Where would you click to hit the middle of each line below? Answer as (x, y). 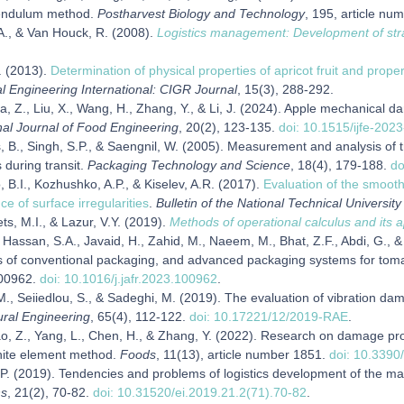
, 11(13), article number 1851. (243, 354)
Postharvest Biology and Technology (201, 14)
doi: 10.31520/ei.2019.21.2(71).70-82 (200, 392)
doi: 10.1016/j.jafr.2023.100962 (129, 279)
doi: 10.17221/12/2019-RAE (269, 317)
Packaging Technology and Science (189, 165)
